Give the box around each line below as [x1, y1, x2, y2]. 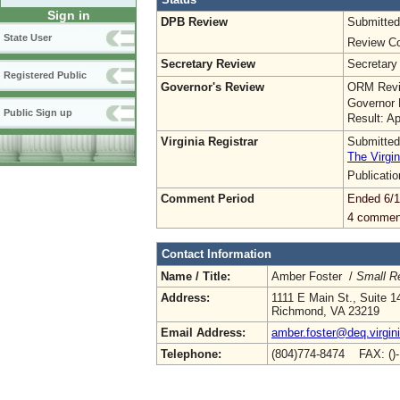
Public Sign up [4, 107, 72, 119]
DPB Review [161, 14, 228, 29]
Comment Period [161, 191, 254, 205]
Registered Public [4, 70, 87, 81]
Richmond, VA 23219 [271, 304, 379, 318]
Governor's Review [161, 79, 264, 94]
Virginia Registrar [161, 134, 258, 148]
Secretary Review [161, 56, 255, 71]
